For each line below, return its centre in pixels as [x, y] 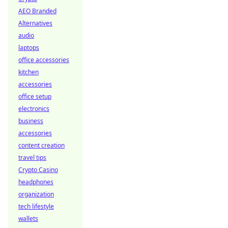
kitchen [28, 72]
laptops [29, 48]
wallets [28, 219]
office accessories [44, 60]
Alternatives [35, 23]
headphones [36, 182]
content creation [41, 145]
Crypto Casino [38, 170]
